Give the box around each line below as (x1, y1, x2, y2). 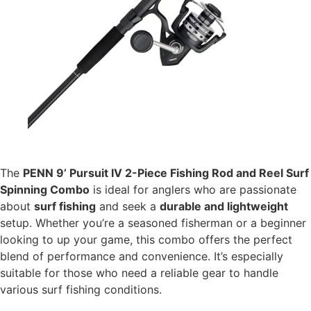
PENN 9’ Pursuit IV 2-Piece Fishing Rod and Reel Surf (23, 166, 309, 180)
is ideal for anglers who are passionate (90, 183, 296, 197)
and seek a (96, 199, 160, 214)
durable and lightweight (160, 199, 288, 214)
